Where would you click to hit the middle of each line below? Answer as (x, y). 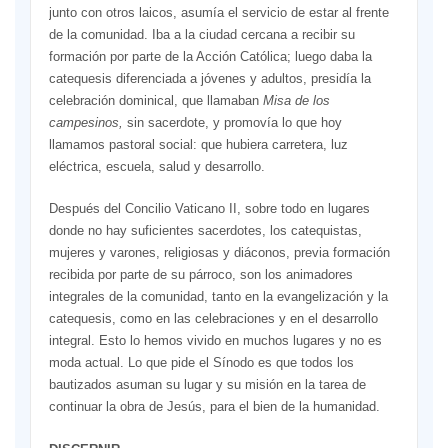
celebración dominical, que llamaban (155, 101)
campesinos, (87, 123)
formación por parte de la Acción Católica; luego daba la (210, 57)
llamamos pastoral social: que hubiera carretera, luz (198, 145)
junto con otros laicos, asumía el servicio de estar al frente (218, 13)
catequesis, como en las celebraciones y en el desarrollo (213, 319)
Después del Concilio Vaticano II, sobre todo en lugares (209, 209)
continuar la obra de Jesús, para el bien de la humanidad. (214, 407)
